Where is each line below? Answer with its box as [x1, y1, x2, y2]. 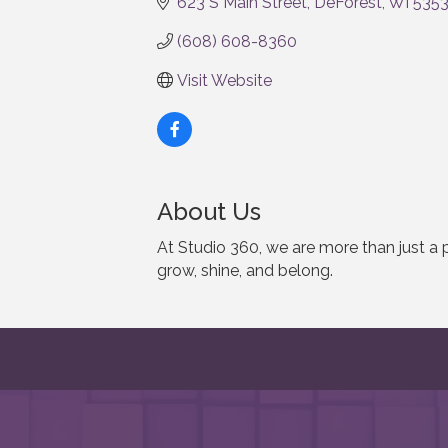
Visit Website [177, 70, 272, 90]
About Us [157, 196, 261, 226]
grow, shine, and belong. [157, 260, 333, 280]
